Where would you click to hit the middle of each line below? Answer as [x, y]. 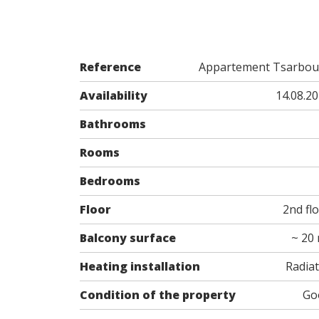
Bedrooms [110, 181]
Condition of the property [158, 294]
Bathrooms [113, 124]
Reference [111, 67]
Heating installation [140, 266]
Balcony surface [128, 237]
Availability [114, 95]
